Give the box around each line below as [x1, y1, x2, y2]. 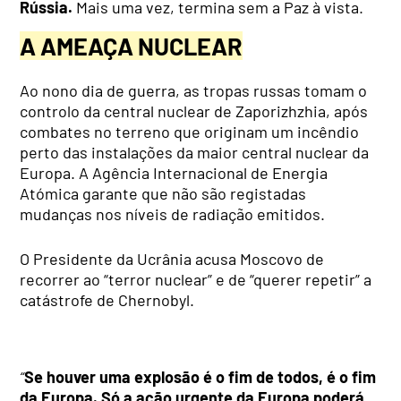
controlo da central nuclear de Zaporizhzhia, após [20, 101, 369, 122]
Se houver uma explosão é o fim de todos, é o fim [24, 367, 377, 388]
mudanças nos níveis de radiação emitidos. [20, 204, 326, 225]
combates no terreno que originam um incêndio [20, 122, 360, 142]
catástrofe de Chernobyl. [20, 290, 195, 311]
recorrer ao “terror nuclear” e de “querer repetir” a [20, 269, 372, 290]
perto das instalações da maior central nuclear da [20, 142, 370, 163]
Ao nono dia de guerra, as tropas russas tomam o [20, 81, 368, 101]
